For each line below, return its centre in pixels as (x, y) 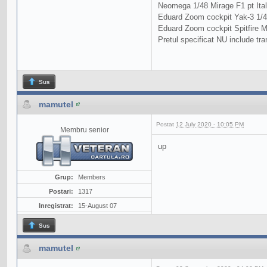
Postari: (61, 192)
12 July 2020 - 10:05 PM (210, 125)
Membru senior (84, 130)
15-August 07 (97, 206)
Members (91, 177)
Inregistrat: (56, 206)
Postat (166, 125)
